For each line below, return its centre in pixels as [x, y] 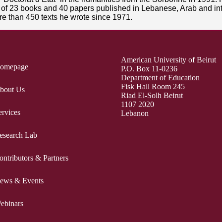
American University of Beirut [169, 60]
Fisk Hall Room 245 [153, 87]
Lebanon [135, 113]
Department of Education [161, 78]
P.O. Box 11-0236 [149, 69]
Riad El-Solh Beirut [152, 96]
